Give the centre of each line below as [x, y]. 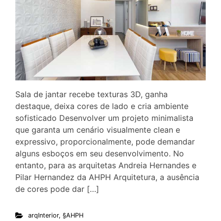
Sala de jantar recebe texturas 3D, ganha [92, 94]
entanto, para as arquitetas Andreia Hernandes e [106, 165]
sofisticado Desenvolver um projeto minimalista [104, 118]
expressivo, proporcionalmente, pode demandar [105, 141]
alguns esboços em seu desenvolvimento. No [100, 153]
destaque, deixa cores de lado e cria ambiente [102, 106]
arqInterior [43, 215]
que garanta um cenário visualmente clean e [98, 129]
